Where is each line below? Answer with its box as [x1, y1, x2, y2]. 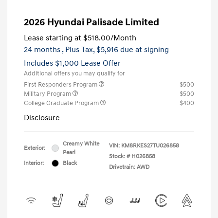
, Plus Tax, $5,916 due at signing [62, 44, 169, 54]
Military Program [24, 90, 73, 98]
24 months [24, 44, 60, 54]
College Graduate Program [24, 99, 100, 107]
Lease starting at [24, 33, 81, 43]
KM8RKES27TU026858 [121, 142, 179, 149]
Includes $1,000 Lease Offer [24, 58, 121, 68]
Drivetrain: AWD [109, 163, 149, 171]
